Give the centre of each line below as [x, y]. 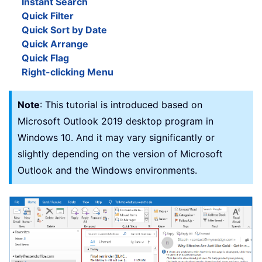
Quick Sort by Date [64, 30]
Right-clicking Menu [68, 72]
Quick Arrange [55, 44]
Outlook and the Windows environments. [107, 170]
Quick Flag [45, 58]
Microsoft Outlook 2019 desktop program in [116, 121]
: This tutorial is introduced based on [121, 105]
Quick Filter [48, 16]
